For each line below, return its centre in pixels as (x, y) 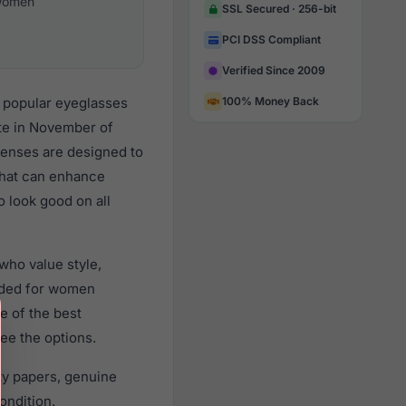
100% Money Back (271, 101)
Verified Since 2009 (274, 70)
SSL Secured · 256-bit (279, 9)
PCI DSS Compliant (271, 39)
